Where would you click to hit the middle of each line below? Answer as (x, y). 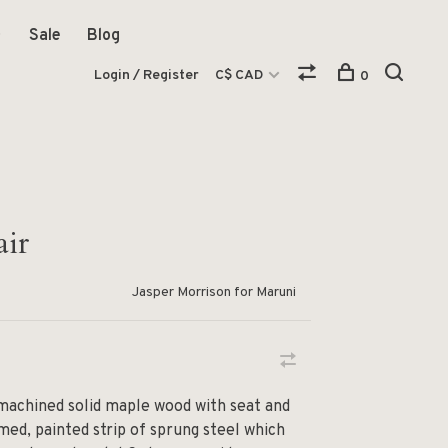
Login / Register (146, 75)
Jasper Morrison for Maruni (214, 292)
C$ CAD (240, 75)
